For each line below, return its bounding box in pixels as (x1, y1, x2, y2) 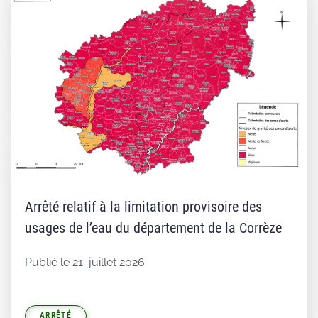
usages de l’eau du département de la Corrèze (25, 219, 282, 237)
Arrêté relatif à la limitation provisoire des (25, 198, 262, 216)
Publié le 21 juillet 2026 (25, 256, 145, 270)
